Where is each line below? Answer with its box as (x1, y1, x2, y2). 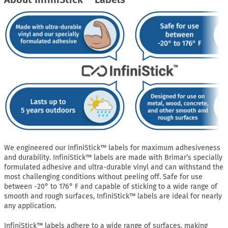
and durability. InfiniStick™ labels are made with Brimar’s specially (4, 153, 222, 162)
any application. (4, 202, 56, 211)
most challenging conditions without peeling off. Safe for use (4, 173, 203, 182)
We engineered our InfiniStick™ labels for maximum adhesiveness (4, 144, 220, 153)
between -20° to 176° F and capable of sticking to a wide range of (4, 182, 217, 191)
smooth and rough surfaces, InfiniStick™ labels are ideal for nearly (4, 192, 222, 201)
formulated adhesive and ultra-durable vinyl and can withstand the (4, 163, 223, 172)
